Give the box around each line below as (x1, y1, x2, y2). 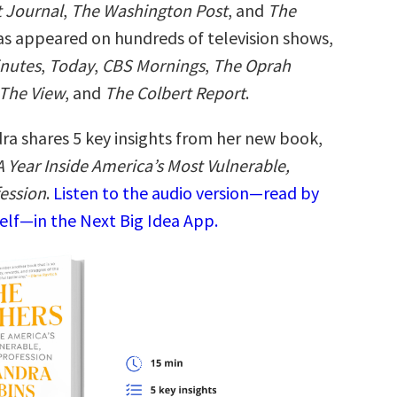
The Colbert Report (105, 82, 245, 104)
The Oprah (213, 54, 291, 76)
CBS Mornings (102, 54, 205, 76)
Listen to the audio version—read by (53, 182, 319, 204)
